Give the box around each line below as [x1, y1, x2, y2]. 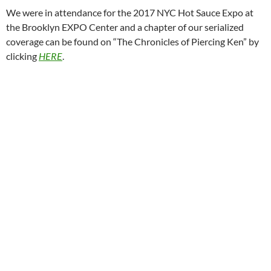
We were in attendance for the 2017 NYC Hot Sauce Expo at [6, 7, 253, 18]
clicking [6, 50, 39, 62]
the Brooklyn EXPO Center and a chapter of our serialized [6, 21, 244, 33]
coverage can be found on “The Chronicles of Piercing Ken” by [6, 36, 259, 47]
